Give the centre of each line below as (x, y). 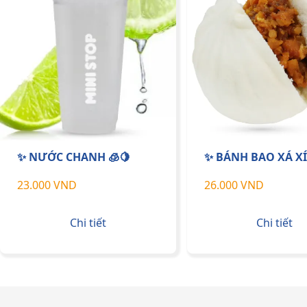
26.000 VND (234, 185)
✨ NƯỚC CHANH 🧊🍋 (74, 157)
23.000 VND (47, 185)
